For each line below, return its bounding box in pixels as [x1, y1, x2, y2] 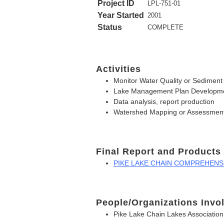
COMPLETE [147, 23, 183, 31]
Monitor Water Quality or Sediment [113, 76, 222, 84]
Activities [96, 64, 141, 74]
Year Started [97, 11, 144, 19]
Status [97, 23, 122, 31]
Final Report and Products [96, 146, 221, 156]
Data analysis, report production [113, 97, 214, 105]
